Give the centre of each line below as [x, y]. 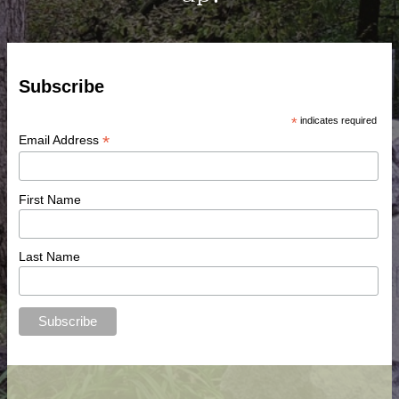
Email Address [60, 140]
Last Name [49, 257]
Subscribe [61, 87]
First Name [49, 199]
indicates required [338, 121]
